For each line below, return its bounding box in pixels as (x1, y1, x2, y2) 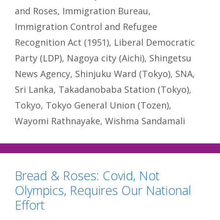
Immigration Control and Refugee (15, 21, 157, 33)
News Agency (15, 68, 70, 80)
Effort (15, 196, 45, 214)
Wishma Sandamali (105, 115, 185, 127)
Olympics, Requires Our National (15, 182, 191, 199)
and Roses (15, 5, 57, 17)
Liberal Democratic (114, 36, 195, 49)
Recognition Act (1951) (15, 36, 109, 49)
